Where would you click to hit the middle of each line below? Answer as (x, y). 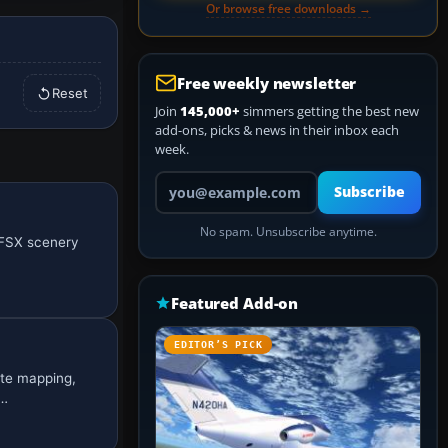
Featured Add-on (235, 303)
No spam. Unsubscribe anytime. (288, 231)
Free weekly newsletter (267, 83)
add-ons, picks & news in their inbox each (277, 130)
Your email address (210, 179)
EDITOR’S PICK (218, 344)
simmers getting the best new (329, 111)
